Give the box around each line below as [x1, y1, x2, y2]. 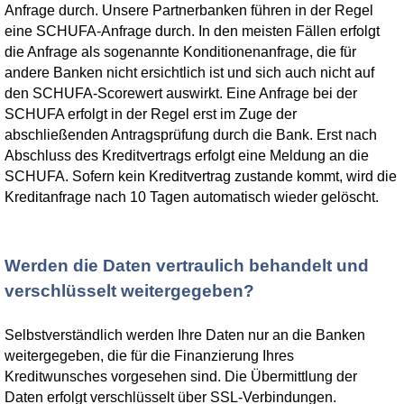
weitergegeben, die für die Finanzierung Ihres [5, 348, 294, 363]
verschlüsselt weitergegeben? [5, 281, 254, 300]
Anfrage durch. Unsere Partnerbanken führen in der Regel [5, 3, 373, 18]
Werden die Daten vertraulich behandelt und [5, 256, 369, 275]
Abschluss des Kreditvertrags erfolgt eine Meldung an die [5, 148, 369, 163]
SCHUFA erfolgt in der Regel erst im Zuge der [5, 106, 297, 122]
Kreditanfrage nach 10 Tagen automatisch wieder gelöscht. [5, 189, 379, 205]
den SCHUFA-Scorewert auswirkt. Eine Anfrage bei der [5, 86, 357, 101]
